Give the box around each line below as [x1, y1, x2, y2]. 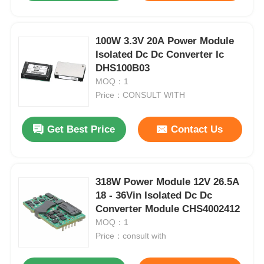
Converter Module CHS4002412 [95, 203, 240, 215]
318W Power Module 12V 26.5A [95, 176, 240, 188]
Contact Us [171, 123, 223, 135]
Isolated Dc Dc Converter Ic [95, 49, 225, 61]
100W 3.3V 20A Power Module [95, 35, 235, 47]
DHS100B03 [95, 62, 150, 74]
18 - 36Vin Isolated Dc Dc [95, 190, 213, 202]
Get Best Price [47, 123, 115, 135]
